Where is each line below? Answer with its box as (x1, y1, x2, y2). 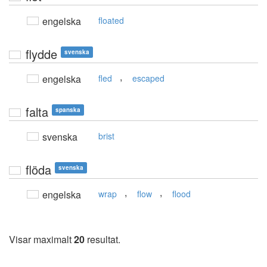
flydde (26, 45, 57, 63)
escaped (132, 72, 164, 85)
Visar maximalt (9, 232, 74, 247)
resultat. (85, 232, 120, 247)
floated (98, 14, 124, 27)
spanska (55, 105, 80, 114)
